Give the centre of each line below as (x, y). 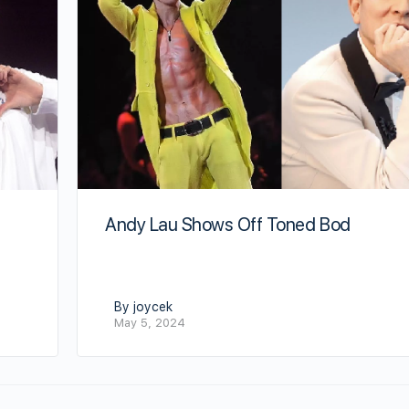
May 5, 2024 (150, 322)
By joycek (143, 306)
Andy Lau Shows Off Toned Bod (228, 225)
